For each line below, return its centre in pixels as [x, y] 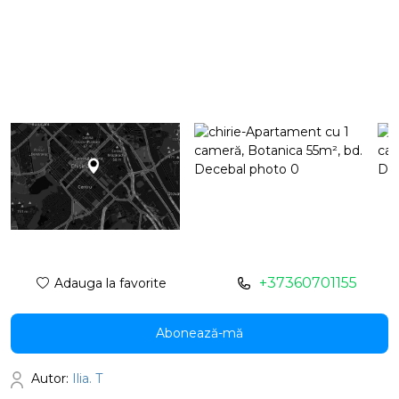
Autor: [50, 379]
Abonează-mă [199, 333]
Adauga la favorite [110, 283]
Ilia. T [87, 379]
